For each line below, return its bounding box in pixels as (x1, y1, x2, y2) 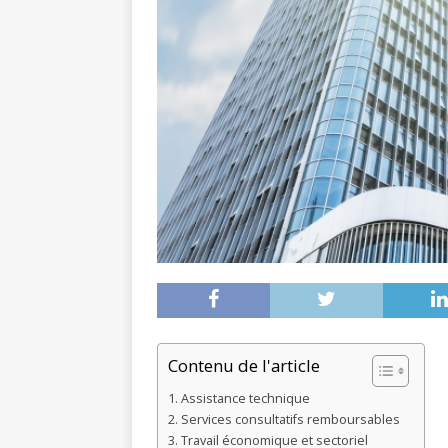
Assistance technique (180, 389, 310, 407)
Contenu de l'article (168, 353, 320, 377)
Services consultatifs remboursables (180, 410, 400, 428)
